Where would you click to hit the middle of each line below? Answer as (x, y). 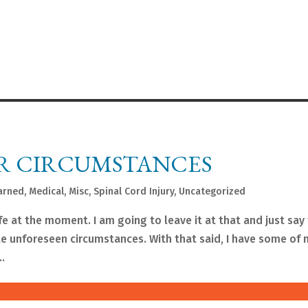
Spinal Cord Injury (134, 192)
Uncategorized (212, 192)
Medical (47, 192)
